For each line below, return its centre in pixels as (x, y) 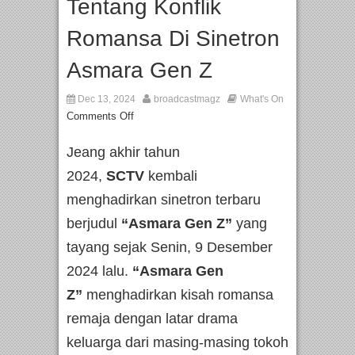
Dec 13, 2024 (105, 99)
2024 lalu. (99, 271)
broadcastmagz (187, 99)
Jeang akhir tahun (123, 153)
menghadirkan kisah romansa (180, 295)
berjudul (94, 224)
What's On (262, 99)
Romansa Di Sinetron (173, 39)
